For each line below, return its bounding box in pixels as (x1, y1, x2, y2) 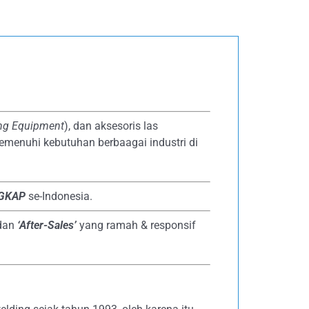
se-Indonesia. (26, 190, 92, 203)
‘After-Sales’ (17, 219, 77, 232)
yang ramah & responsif (77, 219, 196, 232)
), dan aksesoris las (64, 119, 158, 132)
